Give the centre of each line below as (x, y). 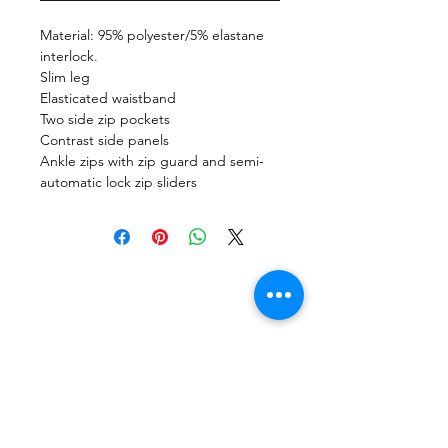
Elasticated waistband (108, 98)
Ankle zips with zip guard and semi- (152, 161)
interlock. (69, 56)
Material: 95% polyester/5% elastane (152, 35)
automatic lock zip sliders (118, 182)
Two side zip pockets (105, 119)
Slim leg (65, 77)
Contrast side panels (104, 140)
